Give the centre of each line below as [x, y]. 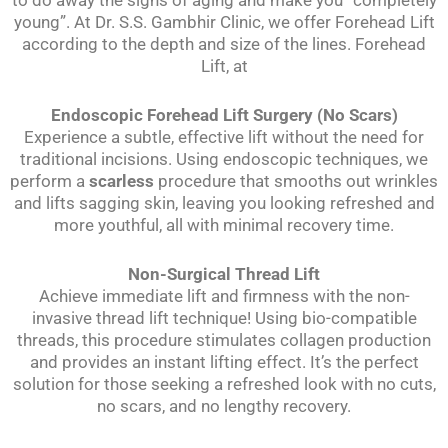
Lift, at [224, 65]
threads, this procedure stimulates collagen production [224, 340]
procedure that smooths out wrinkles [296, 181]
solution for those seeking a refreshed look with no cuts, [224, 384]
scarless [121, 181]
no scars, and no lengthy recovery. [224, 406]
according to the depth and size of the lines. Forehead [224, 43]
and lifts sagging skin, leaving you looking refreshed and [224, 203]
